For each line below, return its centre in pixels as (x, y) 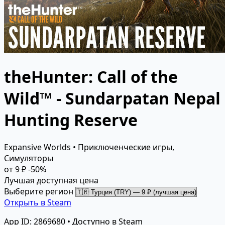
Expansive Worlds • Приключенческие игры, (89, 147)
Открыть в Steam (38, 202)
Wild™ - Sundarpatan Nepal (112, 98)
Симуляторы (29, 158)
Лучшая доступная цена (51, 180)
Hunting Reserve (71, 120)
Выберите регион (39, 191)
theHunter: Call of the (91, 77)
